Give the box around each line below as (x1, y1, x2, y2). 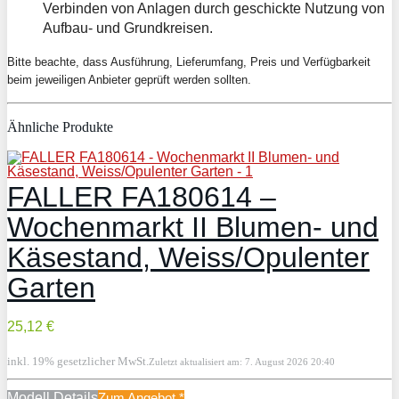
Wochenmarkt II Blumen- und (7, 210, 379, 243)
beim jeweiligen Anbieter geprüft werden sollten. (7, 72, 251, 86)
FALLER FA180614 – (7, 180, 276, 213)
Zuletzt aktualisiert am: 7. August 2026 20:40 (149, 355, 335, 367)
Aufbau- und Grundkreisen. (43, 20, 213, 36)
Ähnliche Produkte (7, 118, 113, 134)
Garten (7, 271, 95, 304)
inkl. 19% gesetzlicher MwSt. (7, 354, 149, 368)
